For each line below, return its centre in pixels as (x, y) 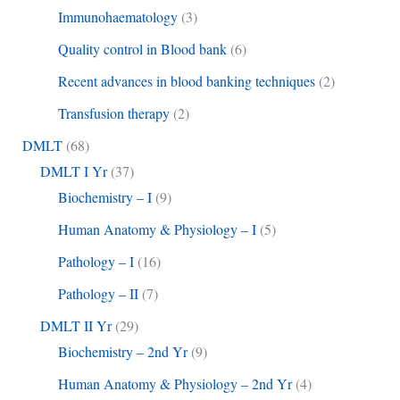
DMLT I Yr (73, 171)
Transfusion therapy (113, 113)
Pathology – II (98, 294)
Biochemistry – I (104, 197)
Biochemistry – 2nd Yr (122, 352)
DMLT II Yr (75, 326)
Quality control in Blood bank (142, 49)
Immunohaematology (117, 17)
